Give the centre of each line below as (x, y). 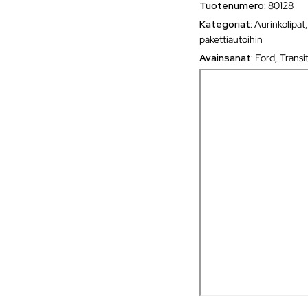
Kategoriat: (227, 24)
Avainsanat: (228, 57)
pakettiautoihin (231, 39)
